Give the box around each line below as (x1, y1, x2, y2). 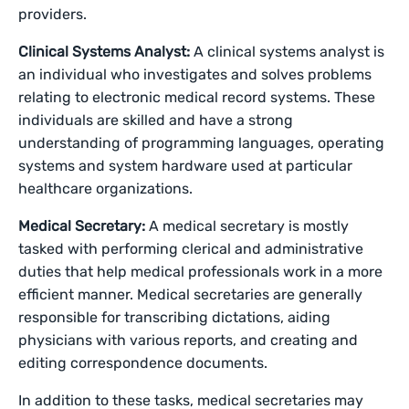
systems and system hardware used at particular (18, 157, 353, 174)
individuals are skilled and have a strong (18, 111, 294, 129)
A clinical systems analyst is (190, 43, 385, 60)
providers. (18, 5, 87, 23)
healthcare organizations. (18, 180, 194, 197)
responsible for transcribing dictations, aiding (18, 309, 331, 326)
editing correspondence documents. (18, 354, 272, 372)
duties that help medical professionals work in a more (18, 263, 383, 280)
